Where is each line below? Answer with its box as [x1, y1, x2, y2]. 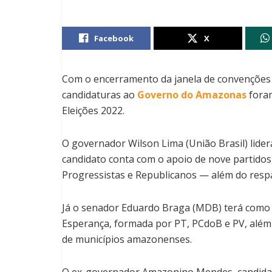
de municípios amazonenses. [62, 232, 192, 246]
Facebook [94, 32, 134, 44]
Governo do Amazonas [135, 87, 246, 101]
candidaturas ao [62, 87, 135, 101]
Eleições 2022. [62, 103, 124, 117]
